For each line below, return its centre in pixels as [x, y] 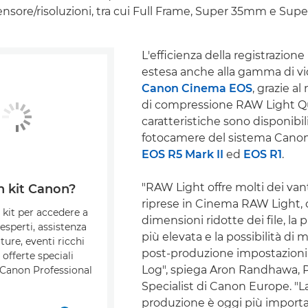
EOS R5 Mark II [183, 155]
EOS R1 [263, 155]
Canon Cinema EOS [197, 89]
